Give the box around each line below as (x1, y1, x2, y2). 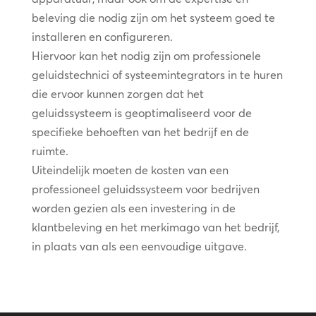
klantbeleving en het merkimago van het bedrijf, (31, 219, 279, 234)
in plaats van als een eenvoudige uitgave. (31, 238, 247, 253)
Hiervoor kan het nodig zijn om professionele (31, 48, 261, 63)
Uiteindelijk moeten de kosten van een (31, 162, 229, 177)
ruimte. (31, 143, 68, 158)
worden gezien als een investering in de (31, 200, 236, 215)
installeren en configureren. (31, 29, 173, 44)
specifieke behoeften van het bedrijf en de (31, 124, 249, 139)
